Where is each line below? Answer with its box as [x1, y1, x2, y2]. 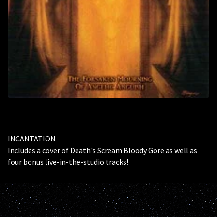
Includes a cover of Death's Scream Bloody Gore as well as [8, 145, 197, 155]
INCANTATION [8, 134, 56, 143]
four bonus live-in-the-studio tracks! [8, 157, 128, 167]
